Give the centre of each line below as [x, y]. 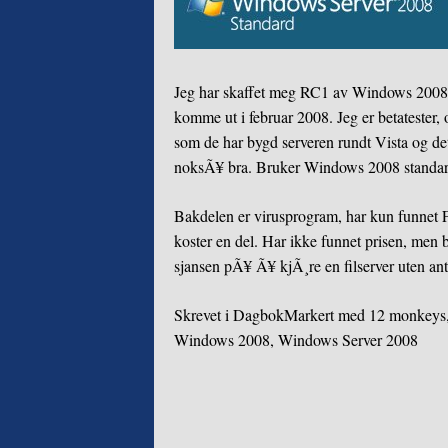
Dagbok [259, 314]
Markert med [327, 314]
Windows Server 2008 [348, 339]
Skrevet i [204, 314]
